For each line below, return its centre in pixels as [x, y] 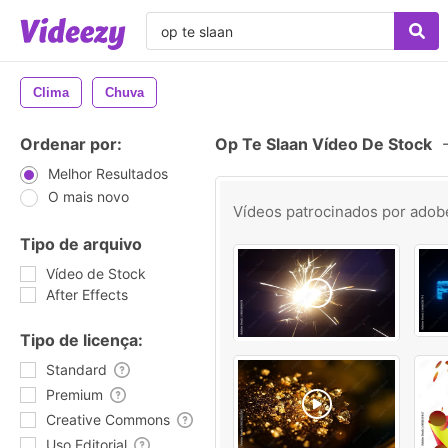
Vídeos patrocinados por [321, 211]
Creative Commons [108, 419]
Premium [74, 394]
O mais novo [88, 196]
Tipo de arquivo [81, 244]
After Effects [87, 294]
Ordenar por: [71, 144]
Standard [76, 369]
